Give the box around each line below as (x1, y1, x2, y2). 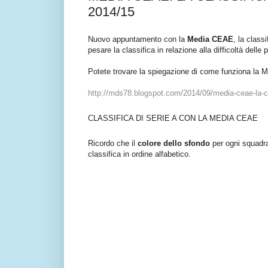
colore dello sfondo (138, 139, 210, 148)
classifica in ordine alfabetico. (88, 150, 191, 159)
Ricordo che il (88, 139, 135, 148)
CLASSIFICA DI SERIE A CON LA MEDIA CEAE (88, 114, 258, 123)
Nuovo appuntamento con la (88, 35, 185, 44)
